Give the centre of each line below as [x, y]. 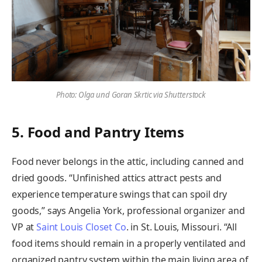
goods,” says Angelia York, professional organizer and [128, 211]
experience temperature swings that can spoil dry [120, 194]
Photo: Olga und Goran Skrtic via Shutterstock [131, 94]
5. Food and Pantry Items [98, 132]
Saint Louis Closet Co [81, 227]
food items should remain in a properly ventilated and [129, 244]
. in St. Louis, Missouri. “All [181, 227]
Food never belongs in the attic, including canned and [128, 162]
